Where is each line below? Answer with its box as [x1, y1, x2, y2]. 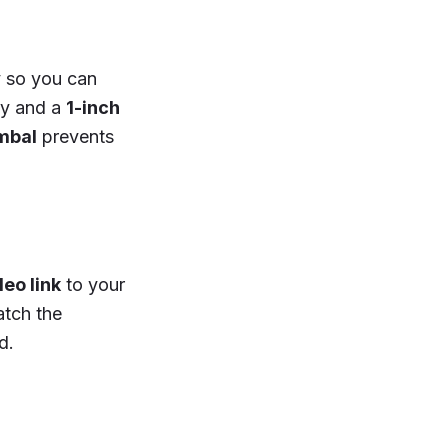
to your [61, 273, 125, 295]
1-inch [66, 96, 120, 118]
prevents [37, 125, 114, 147]
